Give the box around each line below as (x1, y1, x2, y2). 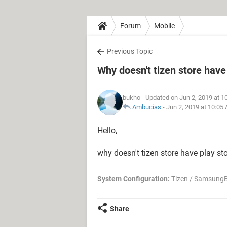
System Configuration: (97, 175, 170, 183)
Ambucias (132, 103, 161, 111)
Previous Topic (107, 47, 153, 55)
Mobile (154, 21, 175, 30)
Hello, (97, 126, 117, 135)
